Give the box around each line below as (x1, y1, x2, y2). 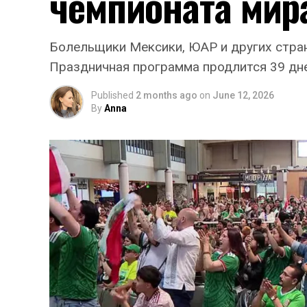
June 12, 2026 (212, 90, 274, 101)
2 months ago (136, 90, 197, 101)
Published (91, 90, 134, 101)
